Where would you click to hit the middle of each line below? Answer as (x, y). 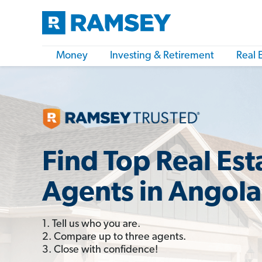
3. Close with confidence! (100, 250)
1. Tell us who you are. (91, 224)
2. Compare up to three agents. (114, 237)
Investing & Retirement (162, 56)
